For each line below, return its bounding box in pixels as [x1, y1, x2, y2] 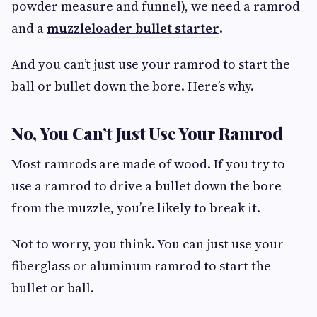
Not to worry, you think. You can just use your [11, 235, 284, 253]
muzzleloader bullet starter [47, 19, 219, 37]
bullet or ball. [11, 279, 94, 296]
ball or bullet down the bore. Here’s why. [11, 77, 257, 95]
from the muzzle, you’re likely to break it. [11, 199, 263, 217]
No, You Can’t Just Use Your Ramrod [11, 122, 283, 144]
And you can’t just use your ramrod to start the [11, 55, 290, 73]
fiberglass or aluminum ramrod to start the [11, 257, 271, 275]
